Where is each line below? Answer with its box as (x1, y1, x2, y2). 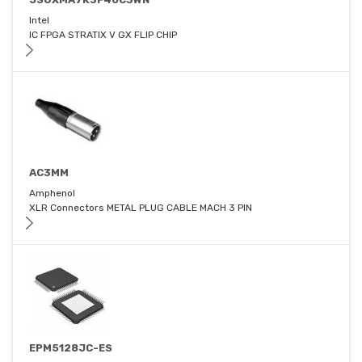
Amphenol (29, 187, 75, 200)
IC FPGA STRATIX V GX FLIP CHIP (29, 29, 177, 41)
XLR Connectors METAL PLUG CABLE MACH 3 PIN (29, 202, 252, 214)
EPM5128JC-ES (29, 342, 112, 355)
